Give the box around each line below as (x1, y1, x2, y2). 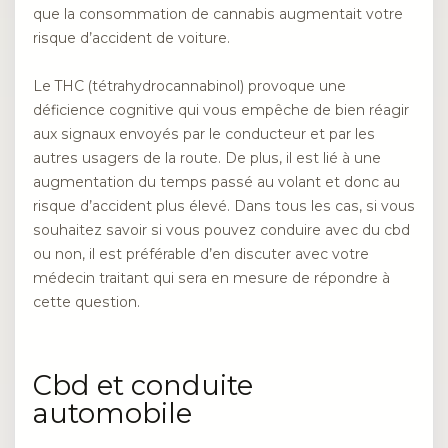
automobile (33, 396, 192, 430)
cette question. (33, 293, 140, 312)
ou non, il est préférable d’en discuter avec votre (33, 245, 369, 264)
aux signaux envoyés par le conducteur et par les (33, 125, 375, 144)
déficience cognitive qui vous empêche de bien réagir (33, 101, 409, 120)
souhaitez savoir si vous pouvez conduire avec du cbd (33, 221, 410, 240)
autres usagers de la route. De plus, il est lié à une (33, 149, 381, 168)
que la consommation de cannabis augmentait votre (33, 4, 403, 23)
